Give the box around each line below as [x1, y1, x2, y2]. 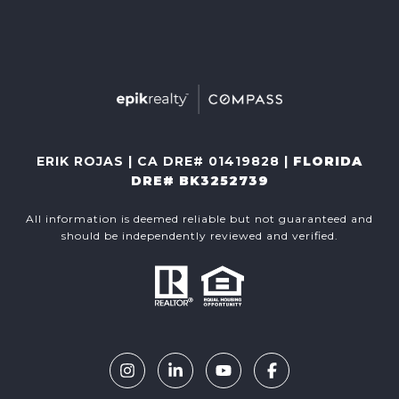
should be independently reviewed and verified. [61, 228, 338, 242]
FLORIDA [293, 152, 362, 169]
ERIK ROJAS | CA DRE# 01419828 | [37, 152, 293, 169]
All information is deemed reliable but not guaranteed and [26, 211, 373, 225]
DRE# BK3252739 [130, 172, 269, 189]
